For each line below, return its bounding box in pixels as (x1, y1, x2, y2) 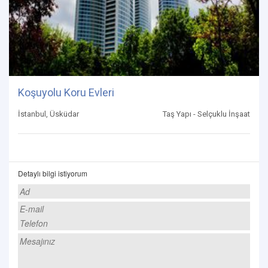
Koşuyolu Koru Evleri (18, 86, 114, 99)
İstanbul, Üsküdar (18, 109, 79, 118)
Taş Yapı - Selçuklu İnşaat (163, 109, 250, 118)
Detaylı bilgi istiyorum (18, 167, 87, 178)
